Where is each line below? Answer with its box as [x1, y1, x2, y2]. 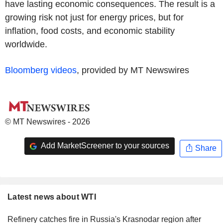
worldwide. [5, 39, 47, 49]
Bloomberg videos [5, 65, 77, 75]
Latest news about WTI [7, 192, 96, 201]
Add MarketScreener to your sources [39, 141, 169, 150]
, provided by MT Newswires [77, 65, 189, 75]
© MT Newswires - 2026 [5, 117, 90, 126]
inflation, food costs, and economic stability [5, 25, 175, 36]
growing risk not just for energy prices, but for [5, 12, 184, 22]
